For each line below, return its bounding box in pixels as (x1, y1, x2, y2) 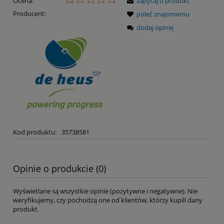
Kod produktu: (13, 127, 56, 137)
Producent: (13, 9, 46, 18)
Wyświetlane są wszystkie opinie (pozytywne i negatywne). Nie (13, 186, 197, 195)
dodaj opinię (136, 23, 173, 32)
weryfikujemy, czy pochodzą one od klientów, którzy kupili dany (13, 195, 202, 204)
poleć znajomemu (136, 9, 189, 19)
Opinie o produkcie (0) (13, 162, 106, 174)
